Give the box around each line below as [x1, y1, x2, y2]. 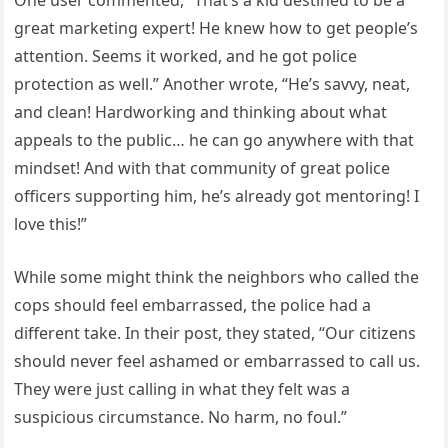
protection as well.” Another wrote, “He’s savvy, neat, [14, 72, 411, 95]
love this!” [14, 212, 88, 235]
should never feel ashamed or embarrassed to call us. [14, 349, 421, 372]
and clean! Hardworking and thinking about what [14, 100, 388, 123]
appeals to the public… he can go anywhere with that [14, 128, 415, 151]
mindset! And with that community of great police [14, 156, 391, 179]
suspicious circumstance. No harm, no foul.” [14, 405, 348, 428]
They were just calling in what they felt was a [14, 377, 351, 400]
